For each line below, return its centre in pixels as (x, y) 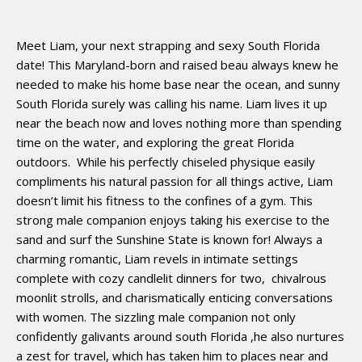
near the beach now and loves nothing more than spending (179, 122)
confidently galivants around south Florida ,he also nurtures (180, 336)
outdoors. (43, 161)
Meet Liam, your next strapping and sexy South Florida (168, 45)
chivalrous (299, 278)
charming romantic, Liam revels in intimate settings (157, 258)
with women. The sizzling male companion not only (156, 316)
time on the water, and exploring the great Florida (155, 142)
